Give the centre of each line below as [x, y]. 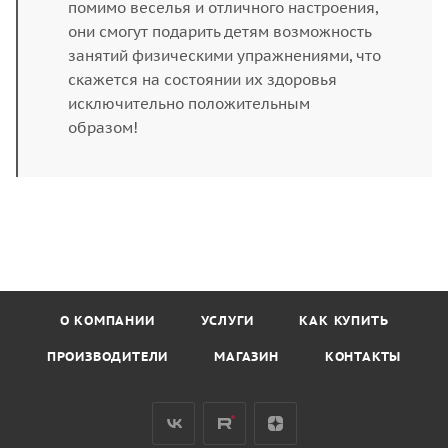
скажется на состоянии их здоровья [202, 79]
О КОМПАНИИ [107, 320]
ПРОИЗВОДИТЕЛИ [107, 356]
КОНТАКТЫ [363, 356]
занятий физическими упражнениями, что [224, 55]
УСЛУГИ [227, 320]
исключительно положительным [189, 103]
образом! [103, 127]
